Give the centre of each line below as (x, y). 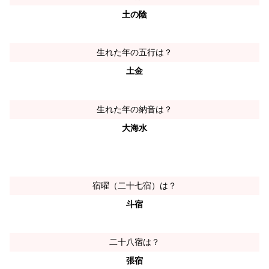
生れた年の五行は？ (134, 53)
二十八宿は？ (134, 242)
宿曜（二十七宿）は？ (134, 185)
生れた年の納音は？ (134, 109)
